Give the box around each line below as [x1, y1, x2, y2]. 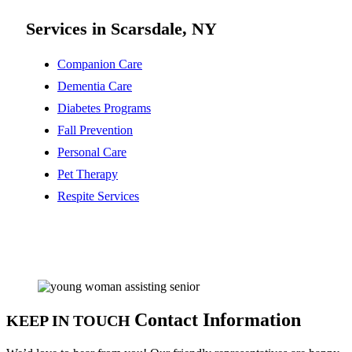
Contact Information [134, 309, 301, 330]
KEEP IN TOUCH [6, 311, 134, 329]
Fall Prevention [57, 123, 133, 137]
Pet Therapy [57, 167, 118, 181]
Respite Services [57, 189, 139, 203]
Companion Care [57, 57, 142, 71]
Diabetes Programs [57, 101, 151, 115]
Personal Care [57, 145, 126, 159]
